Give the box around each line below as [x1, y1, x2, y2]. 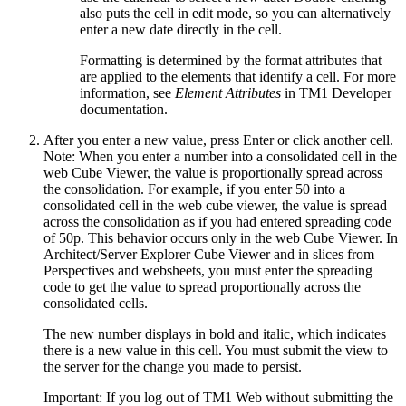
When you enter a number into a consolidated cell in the [75, 148, 397, 164]
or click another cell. [274, 131, 393, 148]
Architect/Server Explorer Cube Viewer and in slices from [43, 246, 374, 262]
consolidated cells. [43, 295, 148, 311]
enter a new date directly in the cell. [80, 21, 282, 37]
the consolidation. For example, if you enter [43, 180, 295, 197]
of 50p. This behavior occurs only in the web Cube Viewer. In [43, 229, 398, 246]
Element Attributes [175, 84, 281, 101]
